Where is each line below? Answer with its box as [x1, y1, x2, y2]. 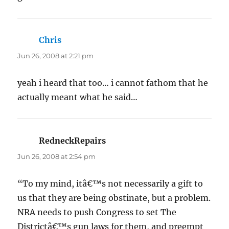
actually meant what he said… [17, 91, 138, 102]
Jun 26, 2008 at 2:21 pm [17, 51, 94, 60]
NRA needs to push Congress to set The [17, 207, 177, 217]
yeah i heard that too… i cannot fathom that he [17, 77, 209, 88]
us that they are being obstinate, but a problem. [17, 192, 211, 203]
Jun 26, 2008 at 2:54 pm [17, 152, 96, 161]
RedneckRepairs [39, 135, 106, 146]
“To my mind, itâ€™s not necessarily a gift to [17, 178, 203, 189]
